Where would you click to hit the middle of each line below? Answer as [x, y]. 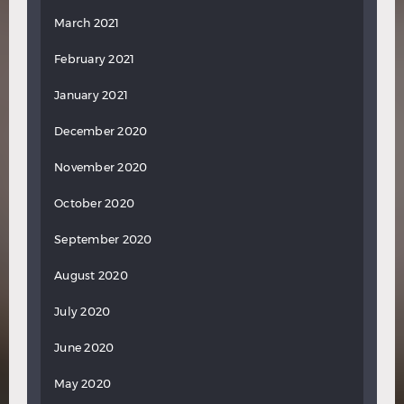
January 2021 [91, 95]
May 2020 [83, 383]
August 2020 [91, 275]
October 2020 [94, 203]
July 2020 [83, 311]
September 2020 [103, 239]
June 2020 [84, 347]
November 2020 [101, 167]
